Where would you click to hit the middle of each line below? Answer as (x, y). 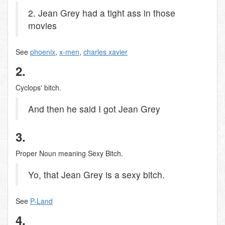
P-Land (41, 201)
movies (42, 25)
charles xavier (105, 52)
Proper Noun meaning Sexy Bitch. (69, 153)
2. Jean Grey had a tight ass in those (102, 13)
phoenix (43, 52)
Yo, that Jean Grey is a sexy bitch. (96, 175)
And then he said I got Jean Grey (94, 109)
